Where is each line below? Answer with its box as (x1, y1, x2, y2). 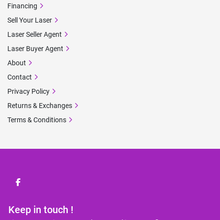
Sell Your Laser (7, 16, 52, 24)
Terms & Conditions (7, 116, 66, 124)
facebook (17, 182, 50, 192)
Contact (7, 73, 32, 81)
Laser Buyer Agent (7, 45, 63, 53)
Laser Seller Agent (7, 30, 62, 38)
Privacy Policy (7, 87, 50, 95)
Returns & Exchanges (7, 102, 72, 110)
